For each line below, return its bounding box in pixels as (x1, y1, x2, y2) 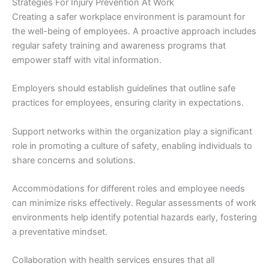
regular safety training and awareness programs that (12, 40, 226, 51)
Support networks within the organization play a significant (12, 125, 252, 137)
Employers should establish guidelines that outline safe (12, 83, 235, 94)
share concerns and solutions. (12, 154, 136, 166)
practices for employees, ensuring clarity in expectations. (12, 97, 244, 109)
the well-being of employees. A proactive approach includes (12, 26, 256, 37)
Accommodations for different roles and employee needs (12, 183, 245, 195)
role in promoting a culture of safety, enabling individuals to (12, 140, 252, 151)
